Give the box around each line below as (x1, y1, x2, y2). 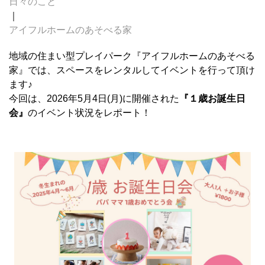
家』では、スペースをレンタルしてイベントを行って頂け (9, 65, 255, 75)
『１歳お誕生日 (179, 93, 245, 104)
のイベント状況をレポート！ (28, 108, 151, 118)
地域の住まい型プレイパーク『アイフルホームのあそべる (9, 51, 255, 61)
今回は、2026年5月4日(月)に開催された (9, 93, 179, 104)
